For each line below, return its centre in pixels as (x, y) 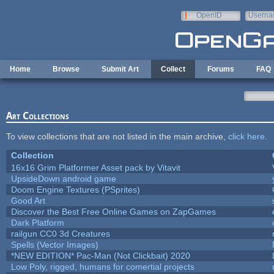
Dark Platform (37, 222)
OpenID (209, 15)
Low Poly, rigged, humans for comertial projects (102, 266)
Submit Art (120, 69)
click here (246, 136)
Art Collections (37, 116)
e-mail (258, 24)
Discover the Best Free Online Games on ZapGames (113, 211)
